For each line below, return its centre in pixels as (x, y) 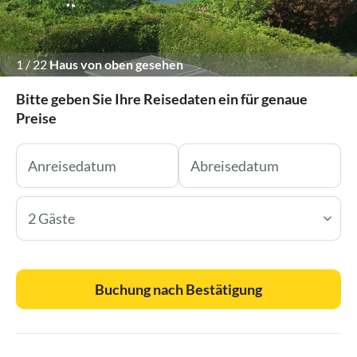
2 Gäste (51, 218)
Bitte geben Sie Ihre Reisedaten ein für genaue (162, 98)
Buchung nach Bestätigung (178, 289)
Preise (36, 118)
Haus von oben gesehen (116, 64)
